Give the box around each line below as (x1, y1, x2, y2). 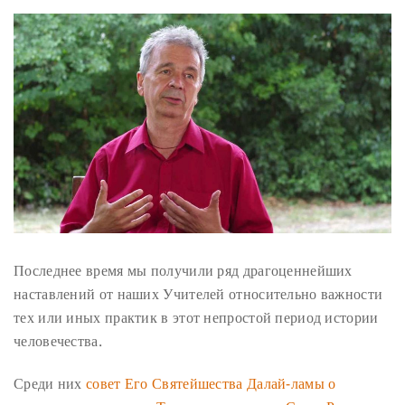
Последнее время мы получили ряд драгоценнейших (14, 260, 353, 281)
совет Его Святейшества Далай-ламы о (86, 373, 336, 394)
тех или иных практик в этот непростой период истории (14, 307, 379, 328)
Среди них (14, 373, 86, 394)
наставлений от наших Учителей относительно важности (14, 284, 383, 305)
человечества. (14, 331, 102, 352)
